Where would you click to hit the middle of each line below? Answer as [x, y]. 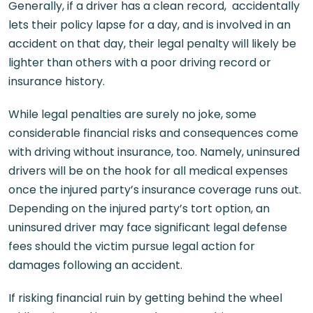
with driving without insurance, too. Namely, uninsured [154, 152]
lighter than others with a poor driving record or [140, 62]
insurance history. [57, 81]
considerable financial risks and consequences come [153, 133]
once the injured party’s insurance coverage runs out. [155, 189]
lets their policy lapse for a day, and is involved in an [150, 24]
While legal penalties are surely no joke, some [132, 114]
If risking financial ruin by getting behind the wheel [145, 298]
